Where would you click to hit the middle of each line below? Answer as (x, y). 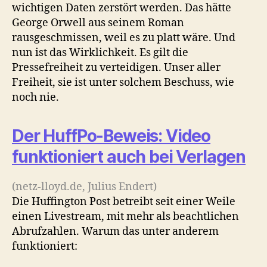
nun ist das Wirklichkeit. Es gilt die (100, 52)
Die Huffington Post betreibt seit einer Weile (124, 201)
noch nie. (35, 97)
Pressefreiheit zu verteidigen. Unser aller (116, 67)
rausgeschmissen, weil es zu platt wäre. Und (124, 38)
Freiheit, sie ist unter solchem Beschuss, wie (123, 82)
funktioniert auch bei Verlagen (129, 156)
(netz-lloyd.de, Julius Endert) (84, 187)
